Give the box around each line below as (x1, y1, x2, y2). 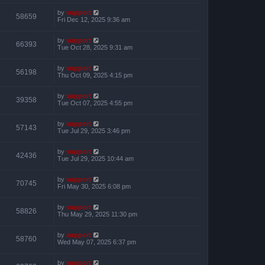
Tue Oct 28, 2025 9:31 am (57, 44, 132, 51)
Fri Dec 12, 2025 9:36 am (57, 16, 130, 23)
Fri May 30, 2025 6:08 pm (57, 183, 131, 190)
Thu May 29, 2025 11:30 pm (57, 211, 137, 218)
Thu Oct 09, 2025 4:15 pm (57, 72, 132, 79)
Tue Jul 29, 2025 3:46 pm (57, 127, 130, 134)
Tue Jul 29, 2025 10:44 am (57, 155, 134, 162)
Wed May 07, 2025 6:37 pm (57, 238, 136, 245)
